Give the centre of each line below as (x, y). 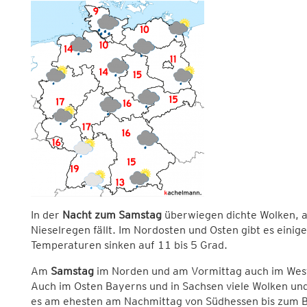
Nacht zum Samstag (110, 215)
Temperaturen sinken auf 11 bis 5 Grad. (129, 245)
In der (45, 215)
